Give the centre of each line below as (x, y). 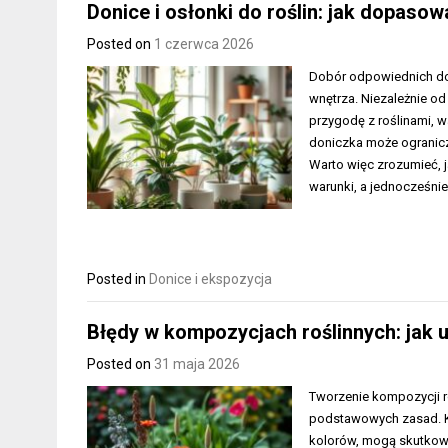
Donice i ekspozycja (210, 278)
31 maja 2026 (197, 364)
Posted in (118, 278)
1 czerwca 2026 (204, 43)
